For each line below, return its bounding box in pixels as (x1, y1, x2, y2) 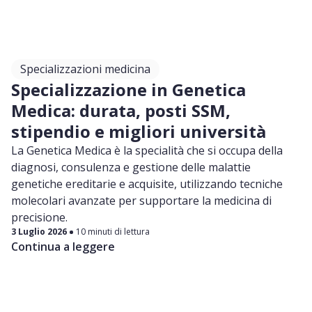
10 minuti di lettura (76, 226, 150, 238)
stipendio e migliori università (11, 120, 266, 143)
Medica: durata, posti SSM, (11, 99, 231, 123)
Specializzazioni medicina (20, 61, 150, 77)
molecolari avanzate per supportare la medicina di (11, 193, 272, 209)
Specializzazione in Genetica (11, 78, 246, 102)
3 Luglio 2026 (11, 226, 67, 238)
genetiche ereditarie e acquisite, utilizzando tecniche (11, 176, 283, 192)
